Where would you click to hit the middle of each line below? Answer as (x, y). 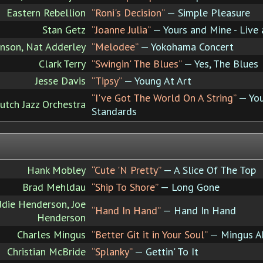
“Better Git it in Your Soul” (149, 234)
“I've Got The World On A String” (164, 97)
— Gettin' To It (165, 251)
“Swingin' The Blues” (136, 63)
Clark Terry (62, 63)
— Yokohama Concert (186, 46)
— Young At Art (156, 80)
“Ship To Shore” (125, 187)
